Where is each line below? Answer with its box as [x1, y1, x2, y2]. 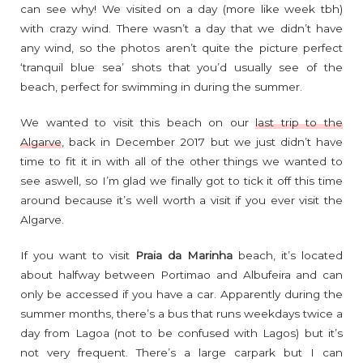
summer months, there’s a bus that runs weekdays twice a [20, 306, 343, 320]
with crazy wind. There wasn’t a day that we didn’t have [20, 21, 343, 35]
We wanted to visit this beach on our [20, 115, 256, 129]
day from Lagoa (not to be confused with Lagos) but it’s [20, 326, 343, 340]
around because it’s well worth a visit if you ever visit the [20, 193, 343, 207]
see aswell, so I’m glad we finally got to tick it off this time [20, 173, 343, 187]
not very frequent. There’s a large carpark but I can [20, 345, 343, 359]
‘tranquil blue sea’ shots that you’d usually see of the [20, 60, 343, 74]
